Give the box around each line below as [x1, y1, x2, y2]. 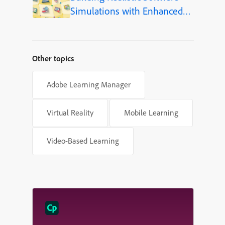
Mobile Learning [124, 107, 178, 118]
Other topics [32, 53, 74, 64]
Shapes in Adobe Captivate [70, 19, 181, 32]
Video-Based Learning [47, 136, 119, 146]
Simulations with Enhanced [70, 5, 183, 18]
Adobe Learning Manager [47, 79, 131, 90]
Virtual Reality [47, 107, 93, 118]
